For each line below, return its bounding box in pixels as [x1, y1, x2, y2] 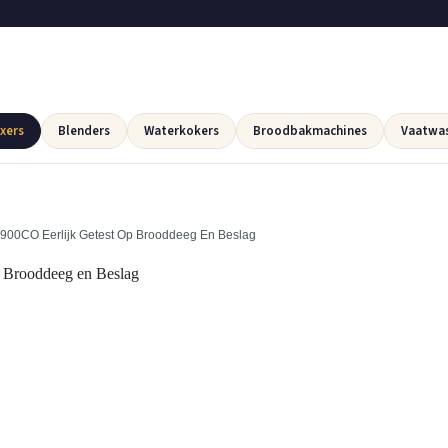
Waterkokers [144, 122, 219, 140]
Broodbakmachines [253, 122, 367, 140]
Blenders [58, 122, 110, 140]
